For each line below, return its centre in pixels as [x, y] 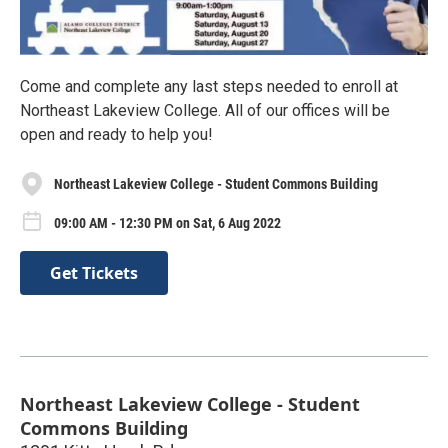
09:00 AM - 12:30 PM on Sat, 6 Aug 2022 [167, 222]
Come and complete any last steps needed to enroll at [209, 87]
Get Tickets [94, 272]
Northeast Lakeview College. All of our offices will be [205, 111]
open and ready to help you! [116, 135]
